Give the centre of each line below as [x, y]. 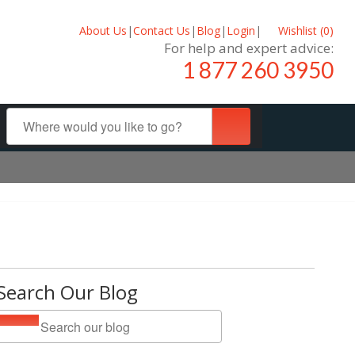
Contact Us [161, 30]
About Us [103, 30]
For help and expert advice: [249, 48]
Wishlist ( [299, 30]
